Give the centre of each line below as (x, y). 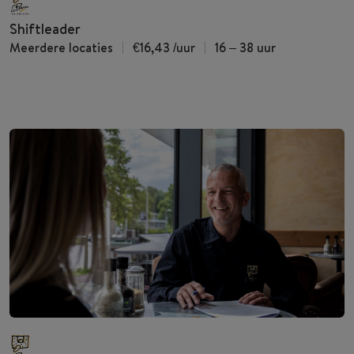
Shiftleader (45, 29)
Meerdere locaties (61, 48)
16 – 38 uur (245, 48)
